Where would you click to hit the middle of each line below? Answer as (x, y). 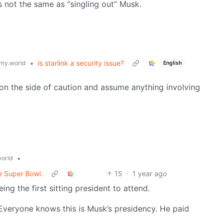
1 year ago (150, 174)
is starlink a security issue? (81, 63)
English (172, 63)
